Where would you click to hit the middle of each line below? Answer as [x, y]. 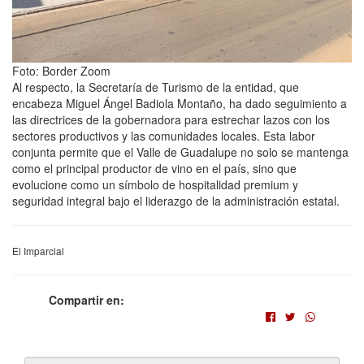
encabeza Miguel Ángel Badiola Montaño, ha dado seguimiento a [180, 104]
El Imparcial [38, 251]
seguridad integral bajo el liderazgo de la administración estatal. [176, 201]
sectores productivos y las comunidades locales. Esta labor [164, 136]
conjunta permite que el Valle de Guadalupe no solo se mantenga [180, 152]
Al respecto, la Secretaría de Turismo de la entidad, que [156, 87]
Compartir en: [87, 300]
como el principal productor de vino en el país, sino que [154, 169]
